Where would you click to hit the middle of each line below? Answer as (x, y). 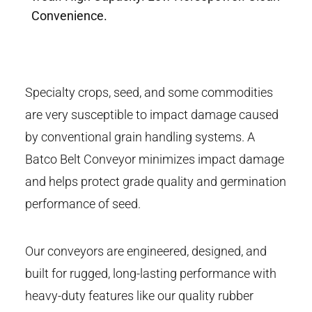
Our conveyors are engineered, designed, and (146, 251)
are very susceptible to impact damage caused (152, 115)
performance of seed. (83, 204)
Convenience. (69, 16)
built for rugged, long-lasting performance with (151, 274)
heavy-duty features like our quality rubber (139, 296)
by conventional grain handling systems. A (140, 137)
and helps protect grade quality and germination (156, 182)
